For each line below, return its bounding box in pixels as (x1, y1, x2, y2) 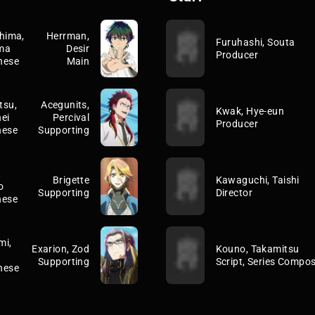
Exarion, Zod (32, 243, 90, 255)
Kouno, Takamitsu (215, 243, 300, 255)
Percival (52, 111, 90, 123)
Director (215, 186, 253, 198)
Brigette (52, 174, 90, 186)
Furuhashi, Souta (215, 36, 295, 48)
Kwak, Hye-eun (215, 105, 285, 117)
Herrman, (46, 30, 90, 41)
